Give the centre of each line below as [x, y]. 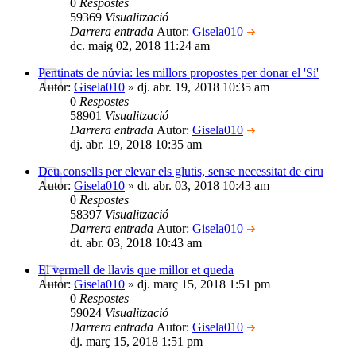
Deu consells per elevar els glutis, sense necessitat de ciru [181, 171]
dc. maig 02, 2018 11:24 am [140, 45]
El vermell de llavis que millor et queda [136, 269]
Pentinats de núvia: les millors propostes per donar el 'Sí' [178, 72]
